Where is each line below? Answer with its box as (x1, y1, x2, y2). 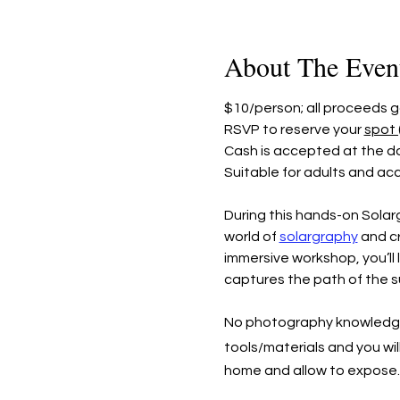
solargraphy (279, 229, 358, 244)
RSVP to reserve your (223, 121, 364, 137)
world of (223, 229, 279, 244)
